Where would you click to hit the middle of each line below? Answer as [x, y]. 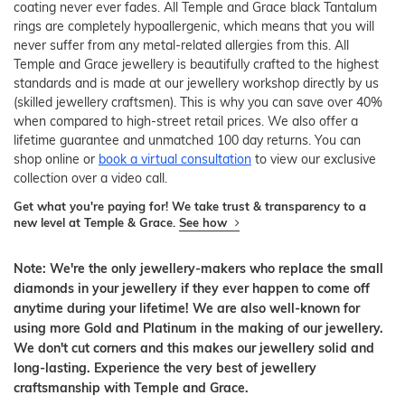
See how [205, 222]
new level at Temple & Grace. [96, 222]
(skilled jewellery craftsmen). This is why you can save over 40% [198, 102]
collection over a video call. [90, 178]
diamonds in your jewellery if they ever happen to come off [192, 288]
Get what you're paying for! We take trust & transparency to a [190, 206]
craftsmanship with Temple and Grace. [131, 387]
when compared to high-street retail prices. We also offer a [186, 121]
